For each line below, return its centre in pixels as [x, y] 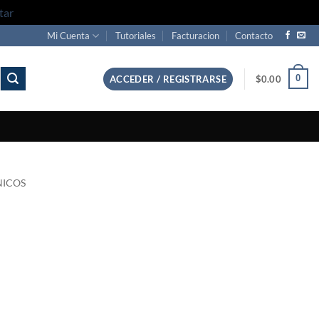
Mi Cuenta [69, 36]
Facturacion [196, 36]
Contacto [254, 36]
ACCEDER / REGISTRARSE [168, 79]
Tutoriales [135, 36]
